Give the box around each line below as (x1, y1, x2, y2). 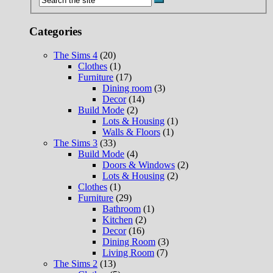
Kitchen (102, 214, 133, 225)
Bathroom (102, 204, 141, 214)
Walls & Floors (102, 127, 160, 138)
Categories (29, 25, 82, 38)
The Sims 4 (54, 50, 97, 61)
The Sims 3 (54, 138, 97, 149)
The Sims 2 (54, 258, 97, 269)
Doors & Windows (102, 160, 175, 171)
